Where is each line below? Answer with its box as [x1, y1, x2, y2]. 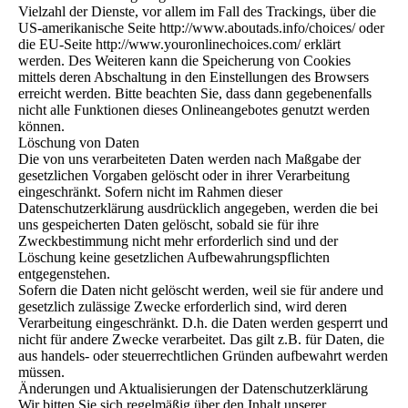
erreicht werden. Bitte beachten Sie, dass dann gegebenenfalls [18, 86, 372, 101]
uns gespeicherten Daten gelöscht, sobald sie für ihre [18, 217, 319, 232]
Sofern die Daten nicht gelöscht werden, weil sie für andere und [18, 282, 383, 298]
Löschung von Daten [18, 135, 139, 150]
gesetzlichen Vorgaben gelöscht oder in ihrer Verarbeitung [18, 168, 350, 183]
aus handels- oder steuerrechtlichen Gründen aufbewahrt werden [18, 348, 388, 363]
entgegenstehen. [18, 266, 110, 281]
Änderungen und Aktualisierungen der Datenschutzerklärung [18, 381, 368, 396]
